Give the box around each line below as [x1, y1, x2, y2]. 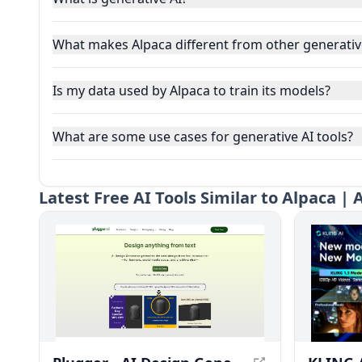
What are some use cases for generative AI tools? [53, 128, 353, 145]
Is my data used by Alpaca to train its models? [53, 82, 330, 99]
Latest [39, 187, 90, 208]
